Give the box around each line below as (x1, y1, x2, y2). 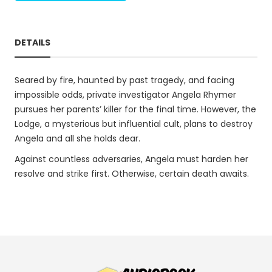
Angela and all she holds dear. (15, 132, 140, 144)
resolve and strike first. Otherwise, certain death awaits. (15, 168, 249, 180)
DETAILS (15, 36, 50, 49)
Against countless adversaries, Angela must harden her (15, 153, 248, 165)
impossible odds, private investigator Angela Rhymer (15, 89, 236, 101)
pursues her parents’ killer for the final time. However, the (15, 103, 256, 115)
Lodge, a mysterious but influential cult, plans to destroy (15, 118, 253, 130)
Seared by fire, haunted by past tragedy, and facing (15, 74, 234, 86)
